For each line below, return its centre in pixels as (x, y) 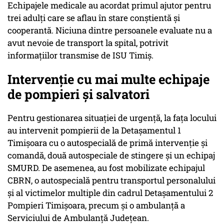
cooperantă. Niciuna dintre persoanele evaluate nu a (110, 30)
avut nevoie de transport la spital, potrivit (88, 43)
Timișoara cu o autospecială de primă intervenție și (107, 143)
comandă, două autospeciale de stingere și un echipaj (111, 155)
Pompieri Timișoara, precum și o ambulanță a (96, 205)
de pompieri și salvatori (78, 94)
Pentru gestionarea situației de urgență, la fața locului (112, 118)
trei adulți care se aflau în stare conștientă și (94, 18)
